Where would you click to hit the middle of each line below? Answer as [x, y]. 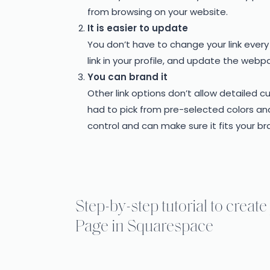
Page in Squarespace [144, 228]
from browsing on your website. [158, 12]
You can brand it [127, 77]
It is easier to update [138, 28]
